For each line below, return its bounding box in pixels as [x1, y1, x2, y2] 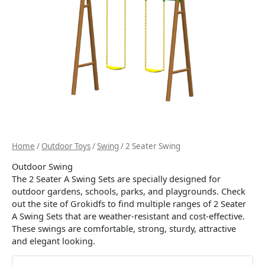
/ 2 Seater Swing [119, 141, 180, 152]
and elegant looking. [12, 234, 95, 247]
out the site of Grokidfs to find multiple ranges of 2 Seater [12, 197, 246, 209]
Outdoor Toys [41, 141, 91, 152]
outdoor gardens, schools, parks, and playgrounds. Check [12, 185, 245, 197]
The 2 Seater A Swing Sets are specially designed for [12, 172, 221, 185]
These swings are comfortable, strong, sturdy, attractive [12, 222, 236, 234]
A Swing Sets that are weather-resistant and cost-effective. [12, 209, 245, 222]
